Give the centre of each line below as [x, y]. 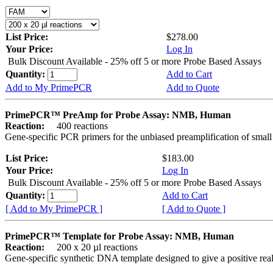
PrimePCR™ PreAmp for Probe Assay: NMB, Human [118, 115]
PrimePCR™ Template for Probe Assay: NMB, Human [119, 236]
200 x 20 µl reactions [92, 247]
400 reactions [77, 126]
